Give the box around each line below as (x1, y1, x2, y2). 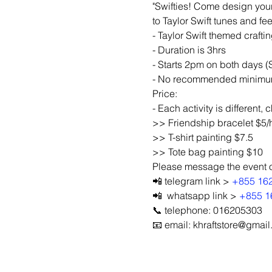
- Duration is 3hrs (152, 43, 226, 56)
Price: (152, 87, 177, 100)
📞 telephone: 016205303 (152, 203, 262, 216)
